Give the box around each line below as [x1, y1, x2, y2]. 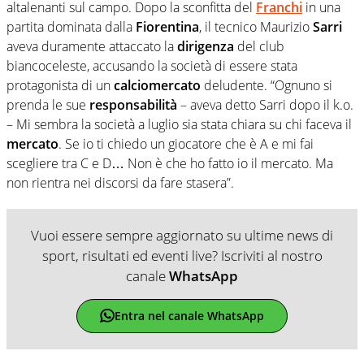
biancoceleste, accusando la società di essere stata [6, 56, 297, 75]
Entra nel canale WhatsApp [114, 308, 264, 324]
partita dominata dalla [6, 17, 136, 36]
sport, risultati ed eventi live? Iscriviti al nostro [41, 245, 323, 265]
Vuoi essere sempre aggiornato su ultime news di [31, 225, 333, 245]
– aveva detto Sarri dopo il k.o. [177, 95, 353, 114]
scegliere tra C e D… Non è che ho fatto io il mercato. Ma [6, 154, 333, 172]
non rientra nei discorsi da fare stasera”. [6, 173, 234, 192]
